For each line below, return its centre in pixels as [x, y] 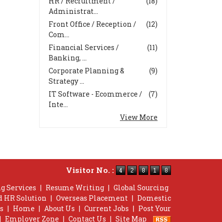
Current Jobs [107, 208]
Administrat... [73, 11]
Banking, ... [68, 57]
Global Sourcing [141, 187]
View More [139, 117]
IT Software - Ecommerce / [95, 94]
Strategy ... [66, 81]
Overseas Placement [92, 198]
